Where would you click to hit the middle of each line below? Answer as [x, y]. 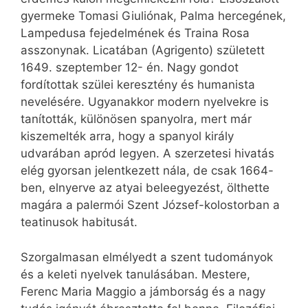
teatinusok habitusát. [79, 222]
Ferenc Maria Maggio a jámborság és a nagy [143, 291]
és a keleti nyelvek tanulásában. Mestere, [135, 274]
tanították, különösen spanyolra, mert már [136, 119]
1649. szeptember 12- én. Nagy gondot [130, 68]
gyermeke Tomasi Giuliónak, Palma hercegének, [153, 16]
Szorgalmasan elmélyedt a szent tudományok [147, 257]
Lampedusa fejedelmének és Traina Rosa [135, 33]
